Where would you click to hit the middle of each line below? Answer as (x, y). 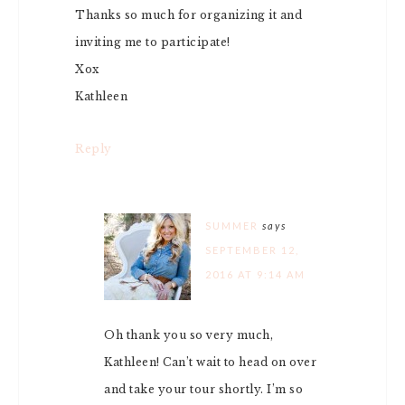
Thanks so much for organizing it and (188, 15)
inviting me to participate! (153, 42)
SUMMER (232, 226)
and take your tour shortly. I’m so (203, 389)
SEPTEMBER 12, (252, 250)
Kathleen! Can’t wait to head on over (210, 362)
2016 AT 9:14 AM (255, 274)
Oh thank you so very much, (188, 335)
